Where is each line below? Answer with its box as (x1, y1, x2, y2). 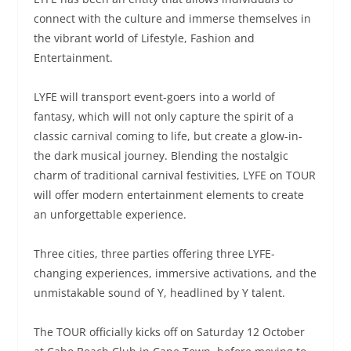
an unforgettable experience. (33, 206, 186, 222)
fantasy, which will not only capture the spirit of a (33, 108, 294, 124)
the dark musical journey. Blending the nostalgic (33, 147, 288, 163)
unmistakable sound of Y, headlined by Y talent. (33, 284, 288, 300)
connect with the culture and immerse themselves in (33, 10, 311, 26)
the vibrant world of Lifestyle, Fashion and (33, 30, 255, 45)
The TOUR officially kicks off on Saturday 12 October (33, 324, 305, 339)
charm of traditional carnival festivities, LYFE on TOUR (33, 167, 316, 183)
